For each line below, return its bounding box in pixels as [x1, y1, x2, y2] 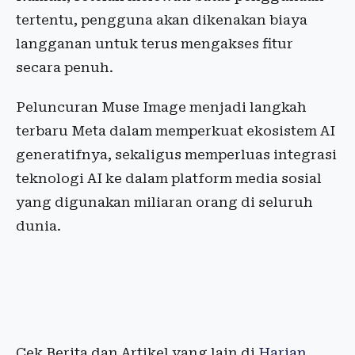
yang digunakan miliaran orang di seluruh [16, 194, 313, 210]
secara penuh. [16, 59, 113, 75]
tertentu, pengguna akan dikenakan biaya [16, 12, 307, 28]
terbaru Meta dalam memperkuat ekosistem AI [16, 123, 335, 139]
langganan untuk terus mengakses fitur [16, 36, 293, 52]
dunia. [16, 218, 61, 234]
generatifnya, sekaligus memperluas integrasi [16, 147, 337, 162]
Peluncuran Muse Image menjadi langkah [16, 99, 307, 115]
